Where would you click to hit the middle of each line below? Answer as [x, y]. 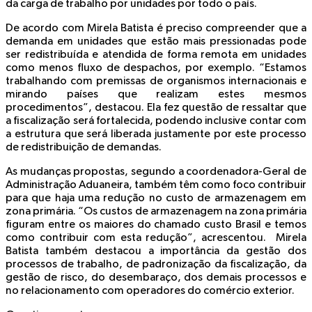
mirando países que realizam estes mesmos [156, 95]
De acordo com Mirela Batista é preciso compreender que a [156, 29]
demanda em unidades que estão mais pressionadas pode [156, 42]
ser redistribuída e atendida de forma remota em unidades [156, 55]
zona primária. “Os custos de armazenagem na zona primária [156, 212]
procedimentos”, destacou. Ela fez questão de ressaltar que [156, 108]
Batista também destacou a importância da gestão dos [156, 252]
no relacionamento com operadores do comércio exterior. [150, 291]
